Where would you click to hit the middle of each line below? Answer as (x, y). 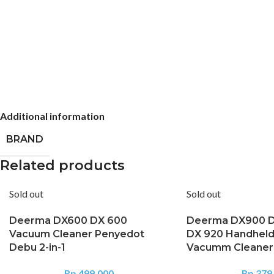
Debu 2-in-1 (37, 248)
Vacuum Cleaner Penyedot (77, 234)
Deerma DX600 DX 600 (68, 221)
